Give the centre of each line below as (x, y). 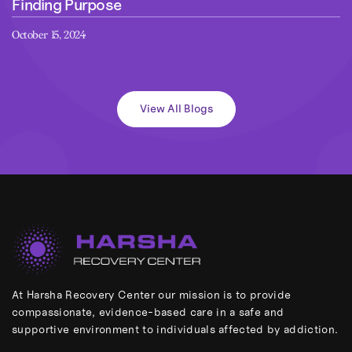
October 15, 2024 (49, 35)
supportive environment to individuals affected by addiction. (175, 330)
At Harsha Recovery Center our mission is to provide (152, 295)
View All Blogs (176, 109)
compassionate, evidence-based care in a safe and (148, 312)
